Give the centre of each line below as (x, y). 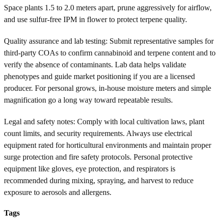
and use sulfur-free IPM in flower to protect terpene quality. (96, 19)
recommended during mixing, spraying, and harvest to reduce (99, 180)
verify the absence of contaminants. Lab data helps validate (95, 64)
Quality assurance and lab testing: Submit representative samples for (109, 41)
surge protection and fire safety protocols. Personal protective (98, 157)
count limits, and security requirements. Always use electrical (98, 133)
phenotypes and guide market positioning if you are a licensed (99, 76)
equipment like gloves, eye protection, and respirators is (90, 168)
